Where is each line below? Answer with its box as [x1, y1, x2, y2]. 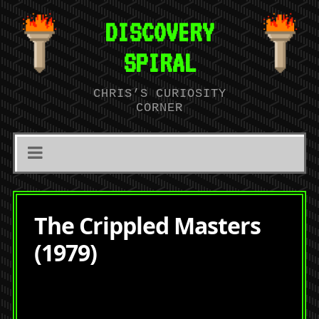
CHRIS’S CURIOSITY [93, 87, 227, 100]
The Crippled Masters [33, 210, 261, 241]
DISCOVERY [105, 16, 214, 48]
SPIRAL [122, 47, 196, 78]
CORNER [135, 101, 183, 115]
